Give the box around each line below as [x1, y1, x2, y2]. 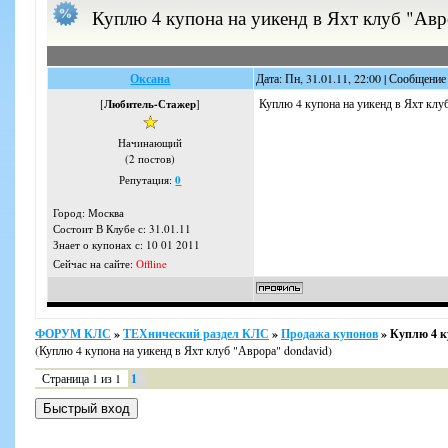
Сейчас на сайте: [53, 256, 136, 272]
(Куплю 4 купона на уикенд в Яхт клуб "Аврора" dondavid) [35, 342, 332, 358]
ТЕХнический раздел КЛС [123, 325, 269, 342]
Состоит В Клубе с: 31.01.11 [53, 221, 191, 237]
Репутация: [119, 172, 176, 188]
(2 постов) [125, 151, 176, 167]
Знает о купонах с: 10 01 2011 [53, 237, 200, 253]
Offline [136, 256, 167, 272]
